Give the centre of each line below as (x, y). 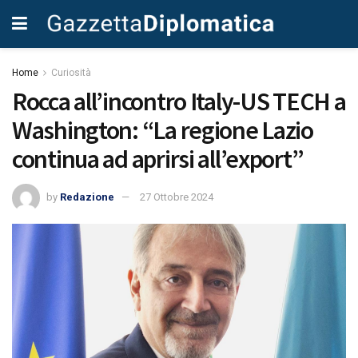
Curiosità (71, 73)
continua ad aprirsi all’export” (158, 159)
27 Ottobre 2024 (177, 197)
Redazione (87, 197)
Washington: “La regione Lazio (163, 130)
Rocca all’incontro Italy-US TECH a (179, 101)
